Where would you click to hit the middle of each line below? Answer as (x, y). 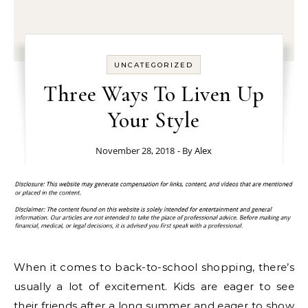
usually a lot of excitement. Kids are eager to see (154, 287)
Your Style (154, 120)
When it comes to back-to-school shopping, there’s (154, 267)
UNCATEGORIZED (154, 65)
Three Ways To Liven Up (154, 94)
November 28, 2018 (135, 151)
